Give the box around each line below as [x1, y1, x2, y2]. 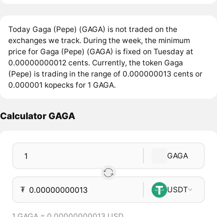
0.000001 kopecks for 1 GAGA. [8, 80, 116, 90]
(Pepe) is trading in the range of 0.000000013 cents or [8, 69, 203, 78]
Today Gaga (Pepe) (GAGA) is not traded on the [8, 24, 178, 34]
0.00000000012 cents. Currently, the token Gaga [8, 58, 184, 67]
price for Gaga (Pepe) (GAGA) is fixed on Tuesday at [8, 46, 194, 56]
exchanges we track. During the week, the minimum [8, 35, 190, 45]
